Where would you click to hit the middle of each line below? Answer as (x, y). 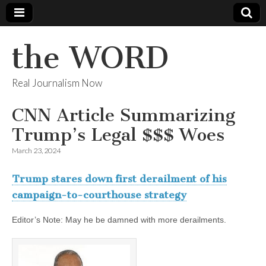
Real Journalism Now (57, 83)
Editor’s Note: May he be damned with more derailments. (119, 219)
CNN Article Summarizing (123, 115)
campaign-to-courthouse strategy (99, 195)
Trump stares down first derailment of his (119, 179)
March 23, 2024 (36, 151)
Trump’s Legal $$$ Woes (118, 135)
